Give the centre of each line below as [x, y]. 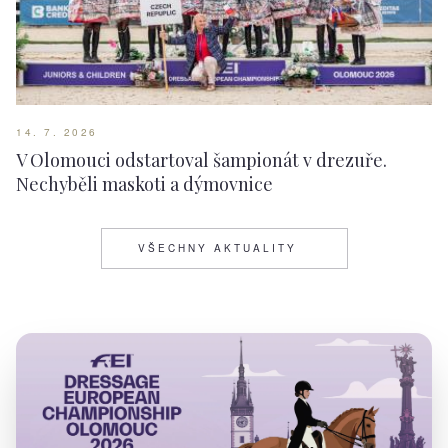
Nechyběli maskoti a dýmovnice [144, 184]
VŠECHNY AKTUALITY [217, 248]
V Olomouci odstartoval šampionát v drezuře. [201, 160]
